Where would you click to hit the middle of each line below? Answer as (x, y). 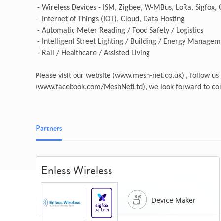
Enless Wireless (77, 170)
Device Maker (173, 200)
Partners (49, 128)
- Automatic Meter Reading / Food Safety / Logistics (119, 30)
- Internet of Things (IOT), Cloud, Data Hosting (110, 19)
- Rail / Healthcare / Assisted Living (93, 53)
